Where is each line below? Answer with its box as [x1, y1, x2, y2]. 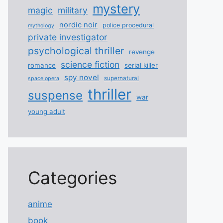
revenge [129, 47, 155, 56]
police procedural [103, 21, 154, 29]
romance [28, 61, 56, 69]
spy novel [64, 72, 99, 82]
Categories [28, 167, 117, 188]
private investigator [28, 31, 108, 42]
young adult [28, 107, 65, 115]
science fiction [61, 59, 119, 70]
